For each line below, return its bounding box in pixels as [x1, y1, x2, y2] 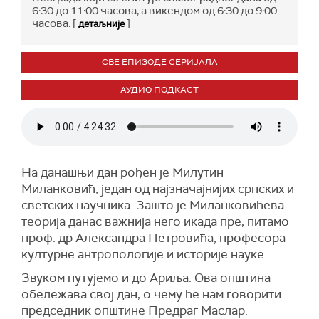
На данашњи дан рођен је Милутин [21, 164, 224, 180]
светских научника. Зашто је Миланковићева [21, 197, 284, 213]
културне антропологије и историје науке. [21, 246, 267, 262]
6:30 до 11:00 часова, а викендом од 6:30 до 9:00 [32, 4, 277, 18]
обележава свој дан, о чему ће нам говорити [21, 286, 281, 302]
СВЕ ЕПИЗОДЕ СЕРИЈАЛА [101, 56, 218, 68]
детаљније [78, 18, 125, 30]
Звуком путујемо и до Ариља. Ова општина [21, 270, 271, 286]
